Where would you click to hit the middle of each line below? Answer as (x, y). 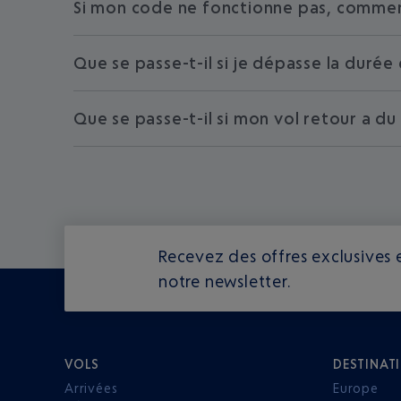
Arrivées (91, 388)
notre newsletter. (225, 281)
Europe (355, 388)
